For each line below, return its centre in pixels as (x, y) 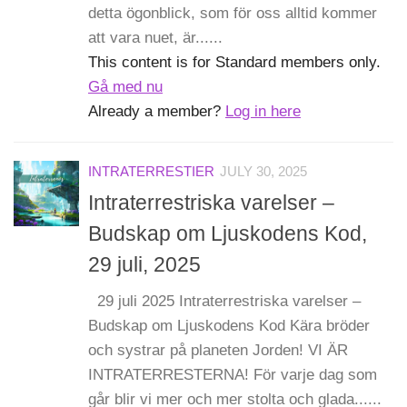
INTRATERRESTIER (151, 171)
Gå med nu (125, 86)
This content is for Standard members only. (234, 62)
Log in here (263, 111)
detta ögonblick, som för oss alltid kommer (233, 13)
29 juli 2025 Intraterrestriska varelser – (224, 302)
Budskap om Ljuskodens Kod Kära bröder (229, 326)
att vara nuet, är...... (155, 37)
